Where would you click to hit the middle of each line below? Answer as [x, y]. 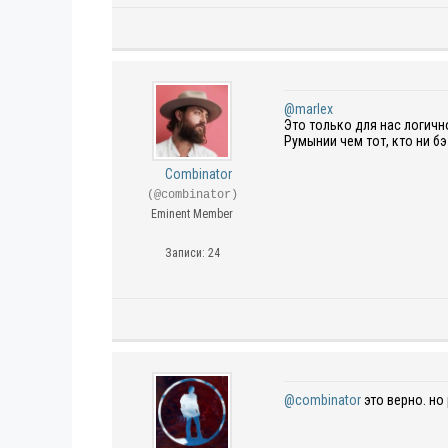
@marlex [308, 109]
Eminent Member [192, 214]
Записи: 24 [192, 253]
